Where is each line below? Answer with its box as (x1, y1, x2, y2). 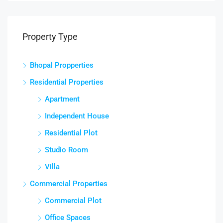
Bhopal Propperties (30, 60, 94, 70)
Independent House (45, 111, 109, 120)
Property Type (22, 31, 78, 42)
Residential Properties (30, 77, 104, 87)
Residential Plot (45, 128, 98, 137)
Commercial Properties (30, 179, 108, 188)
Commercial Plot (45, 196, 102, 205)
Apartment (45, 94, 80, 104)
